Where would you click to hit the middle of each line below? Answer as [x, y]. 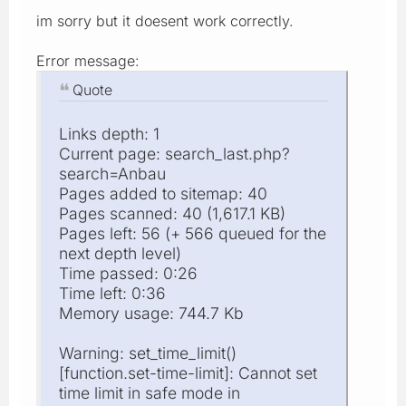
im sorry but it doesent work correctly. [165, 20]
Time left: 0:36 [112, 294]
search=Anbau [112, 174]
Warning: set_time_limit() [148, 353]
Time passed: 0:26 [128, 274]
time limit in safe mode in [150, 393]
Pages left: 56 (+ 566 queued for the [193, 234]
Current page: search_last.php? [174, 154]
